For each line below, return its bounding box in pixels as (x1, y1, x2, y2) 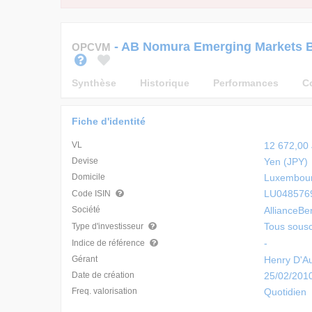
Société (72, 205, 100, 214)
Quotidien (263, 286, 306, 297)
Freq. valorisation (72, 286, 137, 296)
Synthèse (72, 77, 116, 88)
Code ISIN (72, 189, 113, 198)
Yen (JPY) (263, 156, 308, 167)
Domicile (72, 172, 105, 182)
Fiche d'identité (72, 116, 146, 127)
